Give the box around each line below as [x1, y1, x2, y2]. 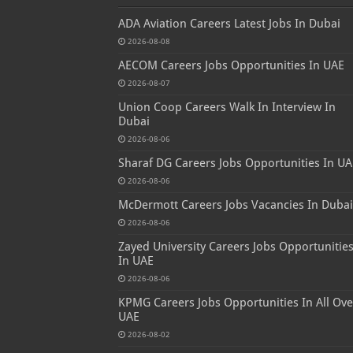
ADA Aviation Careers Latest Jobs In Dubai [117, 16, 340, 31]
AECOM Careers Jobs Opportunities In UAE [117, 58, 344, 72]
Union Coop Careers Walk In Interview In [117, 99, 336, 114]
